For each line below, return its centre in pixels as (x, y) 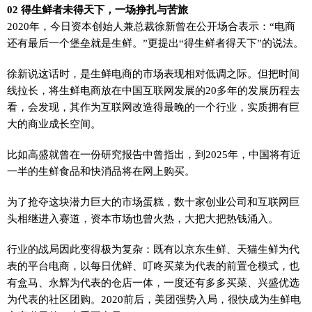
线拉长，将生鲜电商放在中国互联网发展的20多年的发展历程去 (154, 90)
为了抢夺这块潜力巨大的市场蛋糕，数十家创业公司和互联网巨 (153, 202)
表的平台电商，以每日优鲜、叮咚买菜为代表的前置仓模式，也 (153, 266)
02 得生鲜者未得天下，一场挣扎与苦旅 (97, 9)
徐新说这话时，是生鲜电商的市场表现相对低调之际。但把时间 (153, 73)
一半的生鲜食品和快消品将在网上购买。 (101, 171)
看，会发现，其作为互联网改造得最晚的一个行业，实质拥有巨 (153, 107)
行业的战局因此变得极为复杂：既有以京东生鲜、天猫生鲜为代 (153, 249)
